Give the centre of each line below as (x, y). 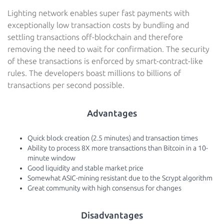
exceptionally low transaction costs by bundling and (98, 25)
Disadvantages (112, 215)
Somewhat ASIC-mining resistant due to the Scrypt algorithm (120, 178)
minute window (51, 158)
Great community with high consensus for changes (104, 188)
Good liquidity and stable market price (85, 168)
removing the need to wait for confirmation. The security (108, 49)
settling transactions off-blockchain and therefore (95, 37)
